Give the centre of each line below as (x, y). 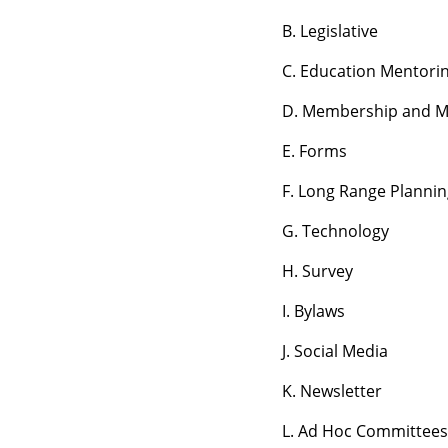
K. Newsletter (332, 391)
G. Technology (335, 231)
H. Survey (317, 271)
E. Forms (314, 151)
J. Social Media (335, 351)
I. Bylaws (313, 311)
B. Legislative (330, 31)
